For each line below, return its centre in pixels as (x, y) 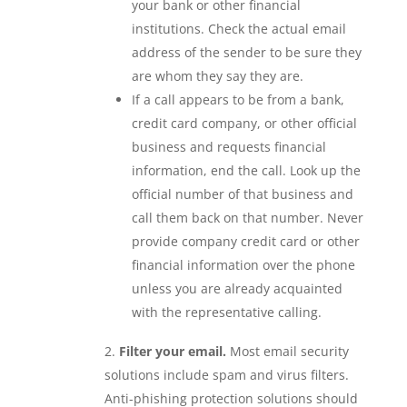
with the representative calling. (226, 312)
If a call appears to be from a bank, (238, 99)
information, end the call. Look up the (246, 170)
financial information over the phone (243, 264)
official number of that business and (242, 194)
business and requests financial (228, 146)
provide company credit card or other (245, 241)
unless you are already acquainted (237, 288)
